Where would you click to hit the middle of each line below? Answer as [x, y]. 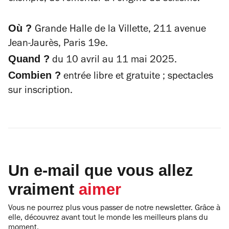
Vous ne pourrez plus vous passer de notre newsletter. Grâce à [114, 209]
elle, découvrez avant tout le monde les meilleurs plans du [108, 218]
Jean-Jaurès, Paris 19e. [59, 44]
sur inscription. [43, 91]
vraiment [43, 189]
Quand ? [29, 59]
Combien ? [35, 75]
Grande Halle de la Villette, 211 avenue [120, 30]
